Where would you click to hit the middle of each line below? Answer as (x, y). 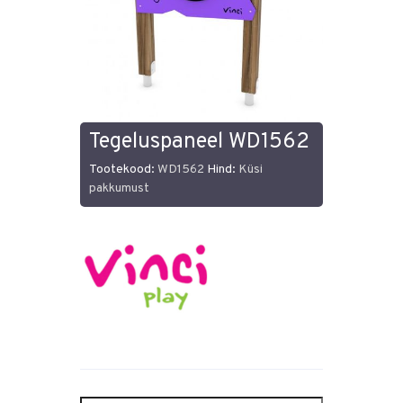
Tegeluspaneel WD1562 (199, 142)
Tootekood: (123, 170)
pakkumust (119, 188)
